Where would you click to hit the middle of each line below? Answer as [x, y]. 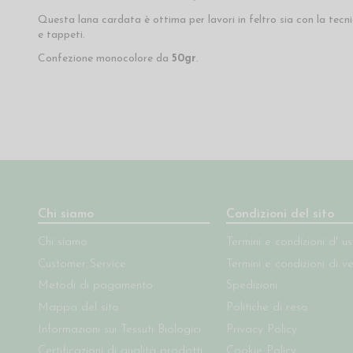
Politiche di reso [268, 308]
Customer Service [82, 264]
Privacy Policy [262, 329]
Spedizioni [252, 286]
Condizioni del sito [281, 215]
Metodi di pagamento [95, 286]
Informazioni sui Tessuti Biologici [119, 329]
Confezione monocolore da [104, 59]
